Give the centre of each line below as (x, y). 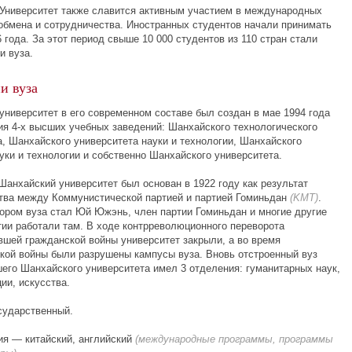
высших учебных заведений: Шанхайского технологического (172, 127)
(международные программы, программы (234, 339)
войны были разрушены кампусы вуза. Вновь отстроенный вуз (167, 254)
